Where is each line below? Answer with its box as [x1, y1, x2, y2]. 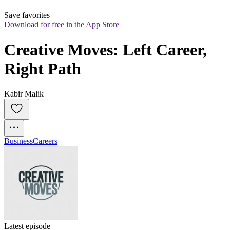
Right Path [4, 59, 81, 78]
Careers [33, 137, 57, 146]
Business [4, 137, 33, 146]
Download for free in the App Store [4, 20, 119, 29]
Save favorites [4, 11, 50, 20]
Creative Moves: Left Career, [4, 40, 207, 59]
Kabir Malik [4, 89, 44, 99]
